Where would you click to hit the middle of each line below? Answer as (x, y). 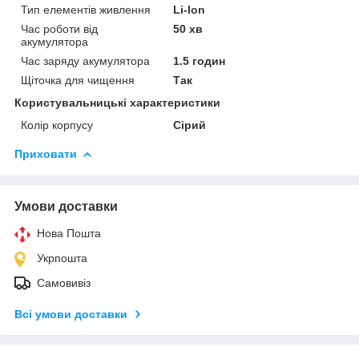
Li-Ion (190, 9)
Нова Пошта (69, 233)
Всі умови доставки (71, 314)
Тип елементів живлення (86, 9)
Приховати (46, 153)
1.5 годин (200, 61)
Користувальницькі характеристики (117, 102)
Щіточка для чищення (78, 80)
